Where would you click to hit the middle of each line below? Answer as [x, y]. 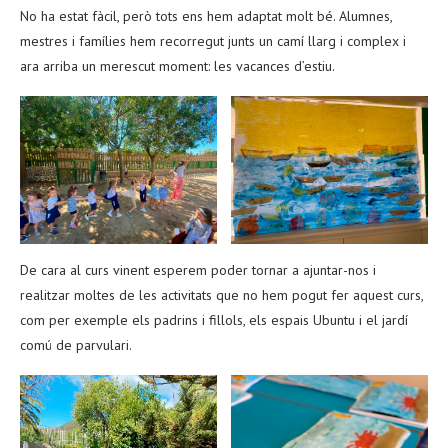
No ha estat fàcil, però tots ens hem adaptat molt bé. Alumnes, [206, 16]
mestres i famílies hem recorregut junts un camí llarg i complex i [213, 41]
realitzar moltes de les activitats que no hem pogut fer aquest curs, [221, 294]
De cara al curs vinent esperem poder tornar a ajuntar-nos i [198, 269]
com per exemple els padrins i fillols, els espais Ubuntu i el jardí [214, 319]
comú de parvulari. [76, 344]
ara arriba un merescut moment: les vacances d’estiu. [177, 66]
